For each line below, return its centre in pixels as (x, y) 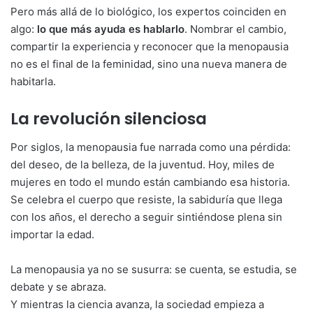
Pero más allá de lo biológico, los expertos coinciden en (148, 12)
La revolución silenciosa (109, 119)
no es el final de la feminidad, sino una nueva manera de (149, 64)
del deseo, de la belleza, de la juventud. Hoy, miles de (143, 164)
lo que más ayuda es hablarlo (111, 29)
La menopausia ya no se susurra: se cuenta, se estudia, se (154, 269)
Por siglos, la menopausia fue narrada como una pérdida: (151, 147)
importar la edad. (52, 234)
